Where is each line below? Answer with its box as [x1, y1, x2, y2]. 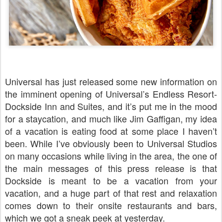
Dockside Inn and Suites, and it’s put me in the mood [5, 99, 217, 112]
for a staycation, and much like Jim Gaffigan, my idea [5, 111, 217, 125]
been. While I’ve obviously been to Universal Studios [5, 136, 217, 150]
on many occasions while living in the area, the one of [5, 149, 217, 162]
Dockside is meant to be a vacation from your [5, 173, 217, 187]
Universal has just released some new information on [5, 74, 217, 88]
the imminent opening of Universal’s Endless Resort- [5, 87, 217, 100]
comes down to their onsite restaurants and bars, [5, 198, 217, 212]
